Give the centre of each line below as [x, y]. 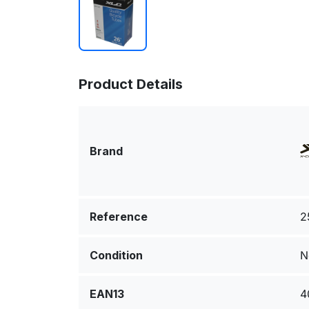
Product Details [131, 84]
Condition [116, 256]
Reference [119, 217]
